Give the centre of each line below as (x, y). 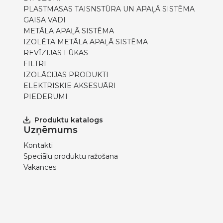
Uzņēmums (51, 130)
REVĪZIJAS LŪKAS (56, 53)
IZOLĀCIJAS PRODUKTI (66, 75)
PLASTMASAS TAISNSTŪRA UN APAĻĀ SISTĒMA (109, 9)
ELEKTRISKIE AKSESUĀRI (70, 86)
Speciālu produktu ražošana (71, 157)
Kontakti (38, 146)
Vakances (40, 167)
